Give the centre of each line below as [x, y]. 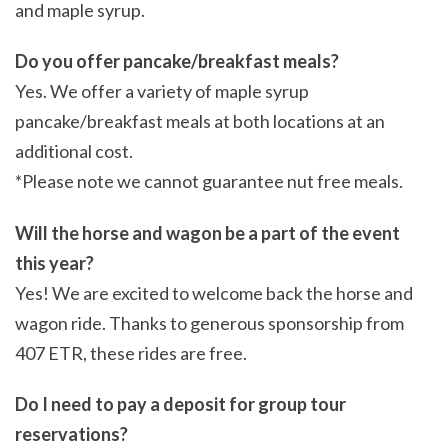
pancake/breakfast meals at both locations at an [200, 121]
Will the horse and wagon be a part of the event [207, 232]
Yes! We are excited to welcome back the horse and [214, 292]
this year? [54, 262]
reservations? [71, 434]
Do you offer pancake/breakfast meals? [177, 61]
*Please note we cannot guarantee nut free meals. [209, 181]
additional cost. [74, 151]
